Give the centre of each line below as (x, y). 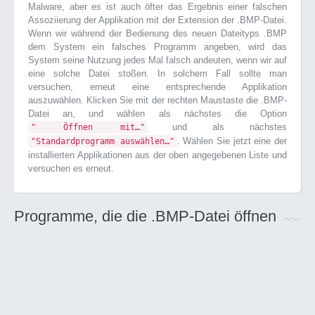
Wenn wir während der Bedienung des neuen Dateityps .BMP (157, 33)
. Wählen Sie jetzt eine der (232, 141)
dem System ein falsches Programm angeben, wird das (157, 47)
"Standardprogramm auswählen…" (103, 141)
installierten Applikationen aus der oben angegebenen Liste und (157, 155)
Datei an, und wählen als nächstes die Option (157, 114)
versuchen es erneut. (71, 168)
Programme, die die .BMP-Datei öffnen (145, 216)
